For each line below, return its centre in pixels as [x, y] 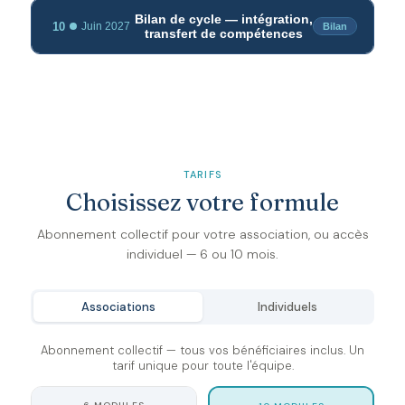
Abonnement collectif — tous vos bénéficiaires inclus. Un [202, 350]
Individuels [287, 307]
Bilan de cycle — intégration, [224, 19]
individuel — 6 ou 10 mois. [202, 254]
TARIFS [202, 174]
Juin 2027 [106, 26]
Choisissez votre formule [202, 202]
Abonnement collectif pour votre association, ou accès [202, 234]
